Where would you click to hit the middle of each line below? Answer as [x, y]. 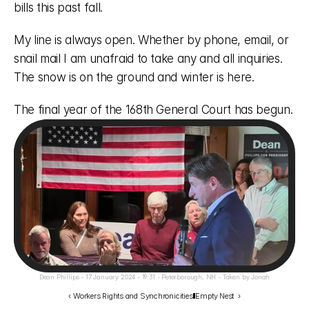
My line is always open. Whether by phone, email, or [151, 40]
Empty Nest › [218, 296]
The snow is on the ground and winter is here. [136, 77]
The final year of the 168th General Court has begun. [153, 110]
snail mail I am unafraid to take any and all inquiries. [148, 59]
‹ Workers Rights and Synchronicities [131, 296]
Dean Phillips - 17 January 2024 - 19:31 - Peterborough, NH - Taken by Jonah [154, 277]
